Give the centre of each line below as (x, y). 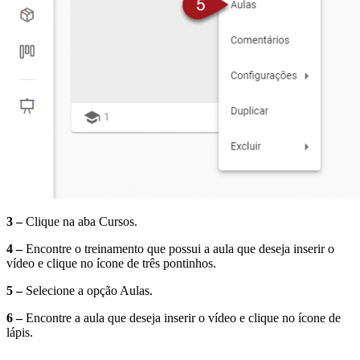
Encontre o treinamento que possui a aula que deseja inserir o (178, 249)
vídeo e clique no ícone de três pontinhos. (111, 264)
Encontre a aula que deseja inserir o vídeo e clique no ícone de (182, 318)
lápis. (20, 333)
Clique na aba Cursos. (80, 222)
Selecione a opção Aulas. (88, 291)
